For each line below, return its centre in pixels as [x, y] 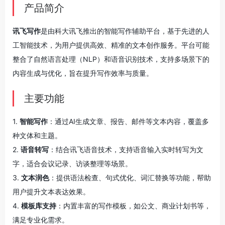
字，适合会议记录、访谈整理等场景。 [72, 163]
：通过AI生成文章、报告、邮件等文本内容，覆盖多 [128, 121]
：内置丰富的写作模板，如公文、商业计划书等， [134, 206]
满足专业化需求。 [41, 220]
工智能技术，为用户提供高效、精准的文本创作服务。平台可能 [111, 45]
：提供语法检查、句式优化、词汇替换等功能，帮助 [130, 178]
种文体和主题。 [37, 135]
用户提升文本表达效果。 [51, 192]
